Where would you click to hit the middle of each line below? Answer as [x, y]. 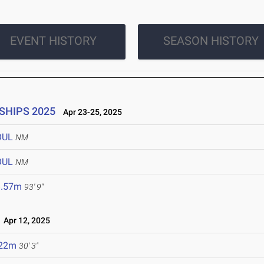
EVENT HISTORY [53, 41]
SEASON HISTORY [211, 41]
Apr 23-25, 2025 [90, 112]
